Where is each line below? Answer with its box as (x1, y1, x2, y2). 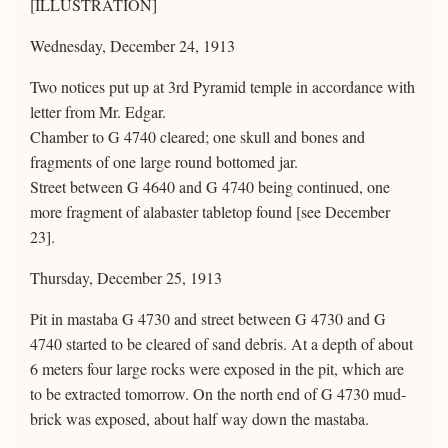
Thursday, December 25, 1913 (30, 266, 222, 288)
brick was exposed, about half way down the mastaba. (30, 407, 369, 429)
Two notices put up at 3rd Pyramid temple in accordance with (30, 75, 415, 97)
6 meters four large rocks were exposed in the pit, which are (30, 357, 404, 379)
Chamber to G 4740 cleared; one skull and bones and (30, 125, 365, 147)
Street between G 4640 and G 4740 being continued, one (30, 175, 390, 197)
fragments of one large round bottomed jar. (30, 150, 298, 172)
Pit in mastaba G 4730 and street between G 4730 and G (30, 307, 386, 329)
